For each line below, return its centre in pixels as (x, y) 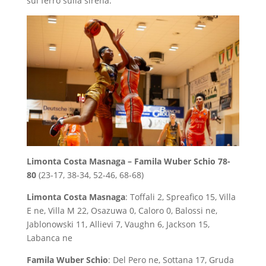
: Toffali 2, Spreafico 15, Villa (180, 197)
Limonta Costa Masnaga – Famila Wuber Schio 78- (128, 161)
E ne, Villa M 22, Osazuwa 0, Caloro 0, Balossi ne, (122, 210)
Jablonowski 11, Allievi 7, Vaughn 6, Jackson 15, (118, 224)
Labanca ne (50, 237)
